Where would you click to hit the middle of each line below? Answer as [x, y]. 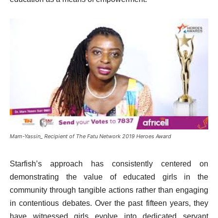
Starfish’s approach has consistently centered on [109, 164]
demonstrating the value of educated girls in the [109, 177]
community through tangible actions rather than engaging [109, 190]
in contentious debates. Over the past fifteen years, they [109, 203]
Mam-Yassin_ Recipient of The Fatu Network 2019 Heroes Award [91, 136]
